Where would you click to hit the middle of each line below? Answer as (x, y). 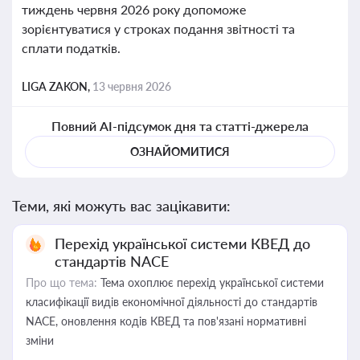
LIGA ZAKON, (57, 86)
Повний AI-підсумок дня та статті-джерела (180, 126)
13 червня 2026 (132, 86)
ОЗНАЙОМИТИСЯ (180, 151)
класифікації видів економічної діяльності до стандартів (172, 302)
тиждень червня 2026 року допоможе (134, 9)
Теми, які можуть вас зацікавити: (121, 206)
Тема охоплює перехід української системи (211, 282)
